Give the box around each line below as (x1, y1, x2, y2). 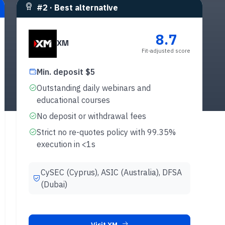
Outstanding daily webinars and (37, 83, 151, 93)
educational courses (37, 95, 110, 105)
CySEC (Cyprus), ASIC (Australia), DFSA (41, 167, 182, 178)
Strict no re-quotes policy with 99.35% (37, 127, 176, 138)
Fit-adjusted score (142, 47, 190, 55)
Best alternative (54, 3, 118, 13)
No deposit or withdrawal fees (37, 111, 146, 122)
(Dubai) (41, 179, 67, 190)
